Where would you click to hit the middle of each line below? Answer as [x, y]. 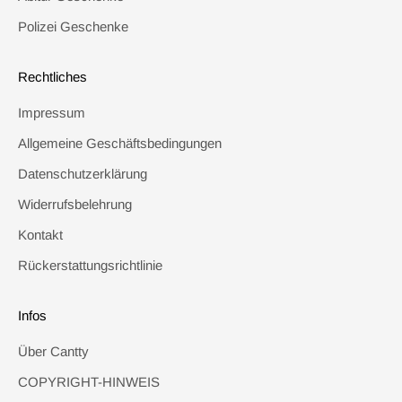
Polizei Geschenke [73, 26]
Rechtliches [52, 76]
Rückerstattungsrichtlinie [90, 265]
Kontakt [40, 234]
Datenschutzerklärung [83, 173]
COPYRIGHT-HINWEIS [89, 381]
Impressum [52, 112]
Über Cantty [53, 351]
